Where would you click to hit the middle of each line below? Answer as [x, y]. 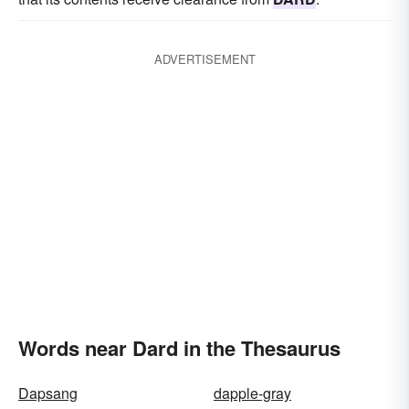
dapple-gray [252, 393]
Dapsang [48, 393]
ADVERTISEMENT [204, 59]
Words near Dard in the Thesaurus [179, 348]
